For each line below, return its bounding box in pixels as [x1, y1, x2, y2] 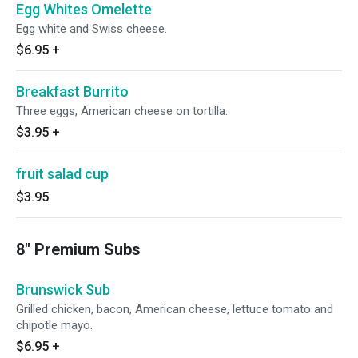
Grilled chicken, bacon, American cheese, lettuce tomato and [16, 302, 333, 316]
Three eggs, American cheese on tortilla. [16, 104, 228, 118]
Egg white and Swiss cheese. [16, 22, 167, 36]
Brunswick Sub [16, 281, 110, 298]
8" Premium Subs [16, 240, 141, 259]
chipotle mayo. [16, 318, 93, 332]
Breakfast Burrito [16, 83, 129, 100]
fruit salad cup [16, 165, 109, 182]
